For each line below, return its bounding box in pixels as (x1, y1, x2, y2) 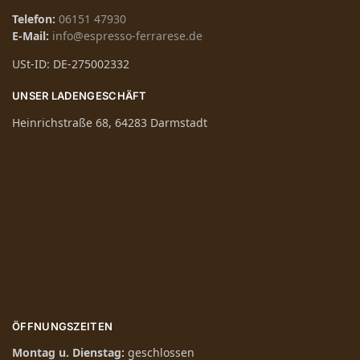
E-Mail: (12, 28, 49, 44)
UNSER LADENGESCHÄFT (12, 89, 147, 103)
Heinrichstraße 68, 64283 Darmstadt (12, 114, 207, 130)
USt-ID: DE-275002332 (12, 56, 129, 72)
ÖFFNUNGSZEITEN (12, 319, 113, 333)
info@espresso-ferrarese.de (52, 28, 202, 44)
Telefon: (12, 11, 55, 27)
